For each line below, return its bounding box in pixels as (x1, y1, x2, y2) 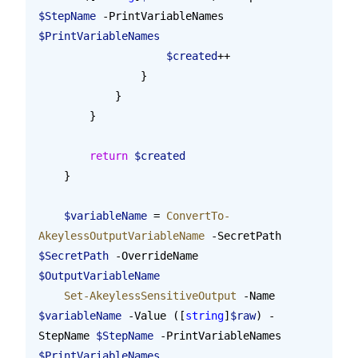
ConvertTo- (166, 209, 230, 222)
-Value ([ (121, 308, 185, 322)
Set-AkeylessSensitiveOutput (64, 288, 237, 302)
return (89, 149, 128, 162)
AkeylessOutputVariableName (38, 229, 205, 242)
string (185, 308, 224, 322)
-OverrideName (109, 249, 205, 262)
